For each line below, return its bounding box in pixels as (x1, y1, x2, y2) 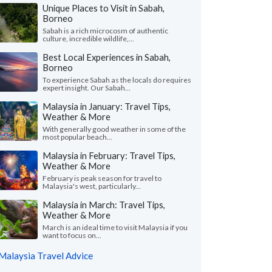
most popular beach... (42, 132, 112, 141)
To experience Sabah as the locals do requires (42, 75, 191, 84)
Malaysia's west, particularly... (42, 182, 141, 191)
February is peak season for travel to (42, 174, 161, 183)
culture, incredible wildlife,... (42, 34, 134, 43)
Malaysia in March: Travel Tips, (42, 199, 165, 210)
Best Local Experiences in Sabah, (42, 52, 171, 63)
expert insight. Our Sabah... (42, 83, 131, 92)
